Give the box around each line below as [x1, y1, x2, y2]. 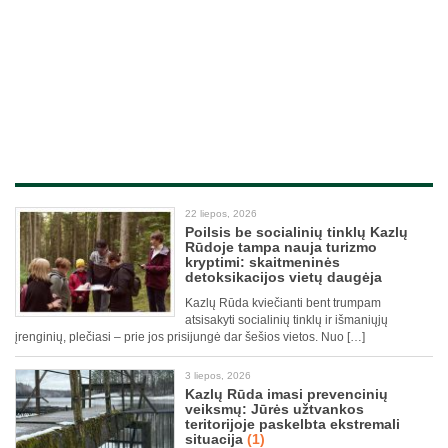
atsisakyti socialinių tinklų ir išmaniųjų [185, 313, 388, 328]
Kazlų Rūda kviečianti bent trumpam [185, 296, 381, 311]
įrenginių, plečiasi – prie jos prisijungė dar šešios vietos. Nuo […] [15, 330, 365, 345]
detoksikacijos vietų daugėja [185, 269, 382, 286]
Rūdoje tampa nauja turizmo [185, 239, 377, 256]
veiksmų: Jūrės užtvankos [185, 401, 364, 418]
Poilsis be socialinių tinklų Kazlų [185, 224, 408, 241]
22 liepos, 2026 [185, 208, 257, 220]
